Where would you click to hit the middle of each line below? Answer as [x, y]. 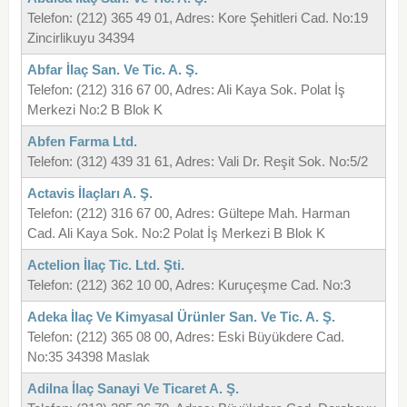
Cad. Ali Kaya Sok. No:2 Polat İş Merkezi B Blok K [176, 233]
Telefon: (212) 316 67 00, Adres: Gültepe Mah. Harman [188, 213]
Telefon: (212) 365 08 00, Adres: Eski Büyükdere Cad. [185, 337]
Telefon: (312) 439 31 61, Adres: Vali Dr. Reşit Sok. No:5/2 [197, 162]
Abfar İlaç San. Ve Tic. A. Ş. [112, 70]
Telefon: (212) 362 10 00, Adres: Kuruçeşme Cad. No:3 [189, 285]
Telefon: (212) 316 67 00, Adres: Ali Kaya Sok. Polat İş [186, 90]
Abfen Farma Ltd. [82, 142]
